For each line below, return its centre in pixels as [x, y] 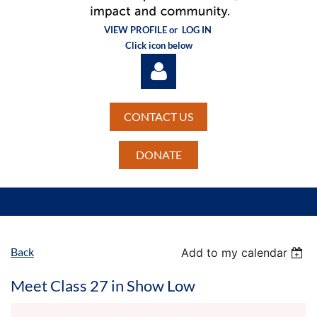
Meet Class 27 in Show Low [103, 285]
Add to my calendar [235, 252]
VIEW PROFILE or [143, 29]
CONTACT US [158, 116]
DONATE [158, 154]
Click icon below [158, 45]
